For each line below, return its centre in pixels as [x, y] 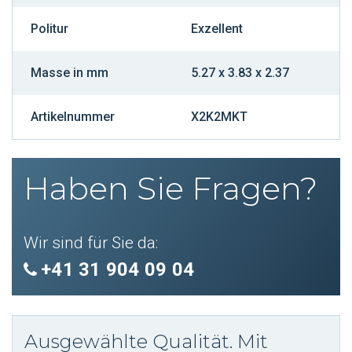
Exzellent [216, 28]
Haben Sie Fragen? [170, 188]
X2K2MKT [219, 116]
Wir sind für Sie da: [91, 242]
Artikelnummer [72, 116]
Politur [49, 28]
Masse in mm [69, 72]
